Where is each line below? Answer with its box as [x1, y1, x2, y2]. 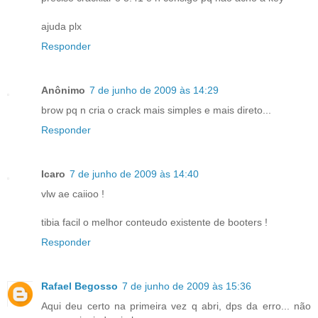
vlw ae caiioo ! [41, 187, 104, 199]
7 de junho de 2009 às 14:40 [70, 168, 199, 180]
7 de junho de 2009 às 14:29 [89, 84, 219, 96]
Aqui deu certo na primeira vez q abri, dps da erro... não [41, 300, 311, 312]
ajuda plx [41, 21, 82, 32]
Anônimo [41, 84, 85, 96]
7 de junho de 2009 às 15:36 [122, 280, 251, 292]
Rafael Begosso [41, 280, 118, 292]
